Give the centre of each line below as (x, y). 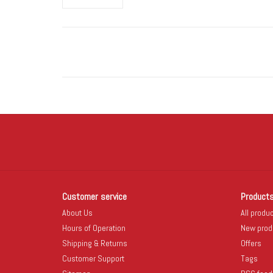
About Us (77, 212)
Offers (251, 243)
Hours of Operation (94, 228)
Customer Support (93, 258)
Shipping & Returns (95, 243)
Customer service (94, 196)
